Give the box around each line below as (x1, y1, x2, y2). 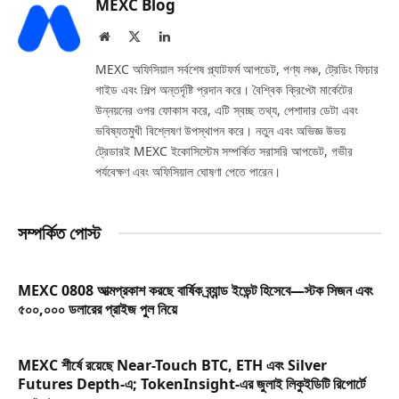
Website (109, 28, 149, 42)
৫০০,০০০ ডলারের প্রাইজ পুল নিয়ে (18, 298, 177, 319)
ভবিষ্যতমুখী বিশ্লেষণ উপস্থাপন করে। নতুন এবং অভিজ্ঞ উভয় (95, 121, 346, 139)
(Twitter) (140, 46, 185, 60)
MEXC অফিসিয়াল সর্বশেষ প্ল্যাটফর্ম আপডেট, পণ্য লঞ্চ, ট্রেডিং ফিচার (95, 60, 379, 77)
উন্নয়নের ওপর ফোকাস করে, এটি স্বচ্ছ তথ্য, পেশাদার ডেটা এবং (95, 101, 358, 118)
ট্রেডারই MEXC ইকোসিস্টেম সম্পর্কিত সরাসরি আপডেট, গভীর (95, 142, 353, 159)
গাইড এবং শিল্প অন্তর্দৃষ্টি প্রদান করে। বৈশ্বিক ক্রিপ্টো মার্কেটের (95, 80, 353, 98)
